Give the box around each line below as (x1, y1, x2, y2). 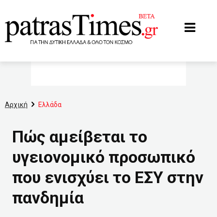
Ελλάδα (38, 101, 62, 108)
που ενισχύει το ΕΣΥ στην (12, 168, 203, 187)
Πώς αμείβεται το (12, 127, 147, 146)
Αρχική (5, 101, 28, 108)
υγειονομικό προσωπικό (12, 147, 195, 167)
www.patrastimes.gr (4, 4, 64, 12)
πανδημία (12, 188, 84, 207)
